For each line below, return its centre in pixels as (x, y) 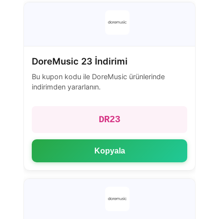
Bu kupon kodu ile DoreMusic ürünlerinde (98, 76)
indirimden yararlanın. (66, 87)
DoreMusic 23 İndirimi (80, 61)
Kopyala (109, 151)
